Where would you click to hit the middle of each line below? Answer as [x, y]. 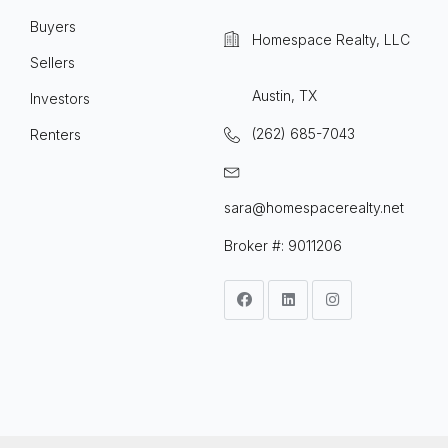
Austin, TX [284, 96]
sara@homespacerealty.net [314, 208]
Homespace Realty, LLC [331, 40]
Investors [60, 99]
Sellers [52, 63]
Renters [55, 135]
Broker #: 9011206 [283, 246]
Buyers [53, 27]
